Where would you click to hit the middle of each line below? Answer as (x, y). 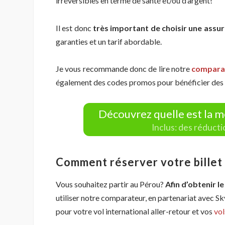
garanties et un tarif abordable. (109, 41)
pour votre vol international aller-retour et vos (135, 211)
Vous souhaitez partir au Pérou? (110, 184)
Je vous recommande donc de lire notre (124, 69)
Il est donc (74, 28)
